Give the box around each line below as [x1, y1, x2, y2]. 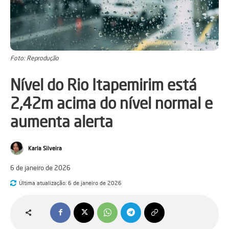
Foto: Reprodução [10, 54, 59, 62]
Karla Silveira [28, 145, 62, 152]
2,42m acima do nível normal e [10, 94, 213, 112]
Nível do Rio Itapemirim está [10, 76, 197, 94]
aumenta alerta [10, 112, 113, 131]
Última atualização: [19, 179, 66, 187]
